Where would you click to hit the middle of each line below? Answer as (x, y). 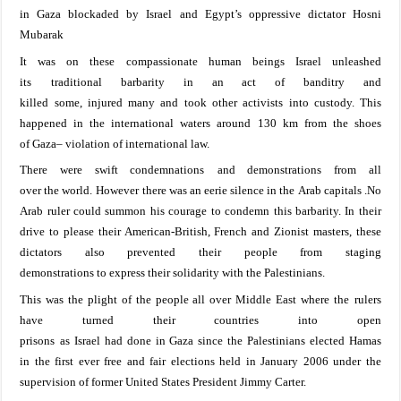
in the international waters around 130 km (186, 123)
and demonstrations (269, 170)
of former (101, 381)
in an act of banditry (254, 81)
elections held (208, 361)
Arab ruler (47, 211)
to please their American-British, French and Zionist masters (199, 232)
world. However (100, 191)
